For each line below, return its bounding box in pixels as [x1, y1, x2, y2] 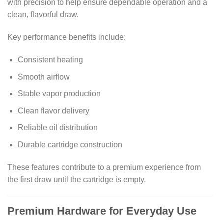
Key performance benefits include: [7, 33, 126, 42]
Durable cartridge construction [17, 140, 122, 149]
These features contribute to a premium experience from [7, 163, 201, 171]
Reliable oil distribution [17, 123, 98, 132]
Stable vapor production [17, 89, 101, 98]
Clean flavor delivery [17, 106, 89, 115]
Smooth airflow [17, 72, 70, 81]
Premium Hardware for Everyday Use [7, 204, 196, 217]
